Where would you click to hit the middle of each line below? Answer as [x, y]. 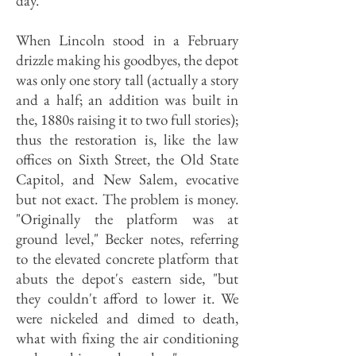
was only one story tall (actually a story [127, 80]
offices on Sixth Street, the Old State [127, 159]
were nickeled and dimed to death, [127, 318]
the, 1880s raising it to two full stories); [127, 120]
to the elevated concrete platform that [127, 259]
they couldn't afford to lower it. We [127, 298]
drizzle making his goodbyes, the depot [127, 60]
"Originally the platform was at [127, 219]
